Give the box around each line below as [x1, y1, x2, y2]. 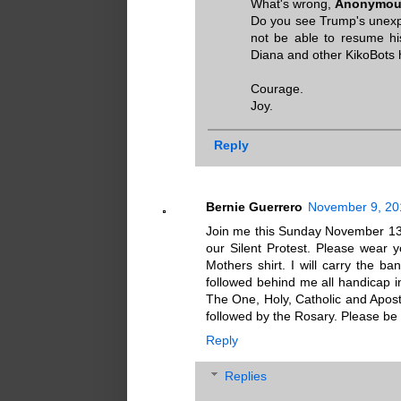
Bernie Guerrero [206, 199, 303, 214]
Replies [225, 369, 268, 383]
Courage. [251, 81, 303, 97]
